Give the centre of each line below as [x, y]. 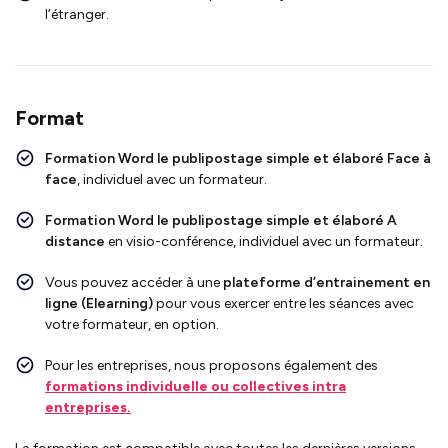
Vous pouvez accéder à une [134, 282]
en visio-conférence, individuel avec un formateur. [264, 241]
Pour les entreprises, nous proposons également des [211, 365]
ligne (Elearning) [100, 303]
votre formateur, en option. [132, 324]
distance [75, 241]
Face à [409, 158]
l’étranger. [77, 14]
